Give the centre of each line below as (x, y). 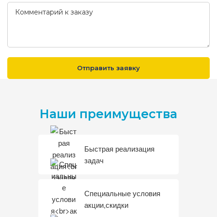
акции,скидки (106, 204)
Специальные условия (122, 193)
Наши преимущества (108, 114)
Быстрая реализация (119, 148)
